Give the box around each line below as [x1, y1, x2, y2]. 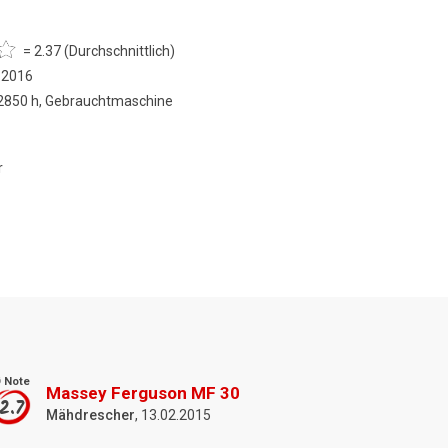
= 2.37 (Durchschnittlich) [23, 42, 175, 59]
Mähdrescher [46, 406, 135, 423]
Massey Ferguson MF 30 [46, 382, 240, 403]
